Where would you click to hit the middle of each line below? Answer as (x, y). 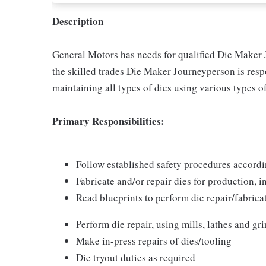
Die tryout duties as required (136, 257)
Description (78, 21)
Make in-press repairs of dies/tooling (154, 241)
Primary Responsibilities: (108, 121)
